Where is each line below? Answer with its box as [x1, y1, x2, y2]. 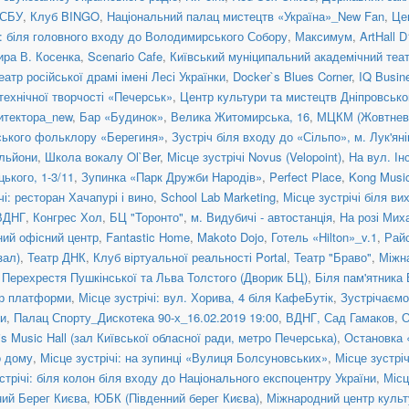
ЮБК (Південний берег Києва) [94, 388, 259, 406]
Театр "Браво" [294, 247, 372, 266]
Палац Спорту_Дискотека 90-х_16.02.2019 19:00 [14, 308, 278, 326]
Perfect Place [269, 167, 341, 185]
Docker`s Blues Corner [233, 67, 351, 85]
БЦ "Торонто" [110, 207, 184, 225]
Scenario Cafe [88, 47, 163, 65]
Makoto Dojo [197, 227, 264, 246]
